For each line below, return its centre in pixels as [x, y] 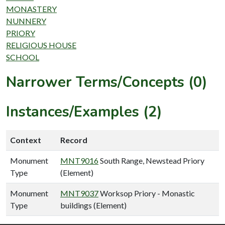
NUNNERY [26, 21]
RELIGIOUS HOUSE [41, 45]
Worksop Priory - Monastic [147, 193]
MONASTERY [31, 9]
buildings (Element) [93, 205]
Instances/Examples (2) [84, 111]
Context [26, 140]
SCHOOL [23, 57]
